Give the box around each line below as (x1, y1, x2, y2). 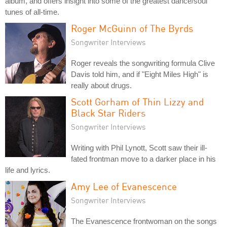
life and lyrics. (5, 166, 50, 174)
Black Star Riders (71, 107, 145, 119)
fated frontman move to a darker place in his (71, 155, 216, 163)
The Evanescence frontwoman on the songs (71, 217, 217, 225)
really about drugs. (71, 81, 132, 90)
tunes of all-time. (5, 8, 59, 16)
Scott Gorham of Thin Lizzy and (71, 96, 204, 107)
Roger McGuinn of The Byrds (71, 22, 193, 34)
